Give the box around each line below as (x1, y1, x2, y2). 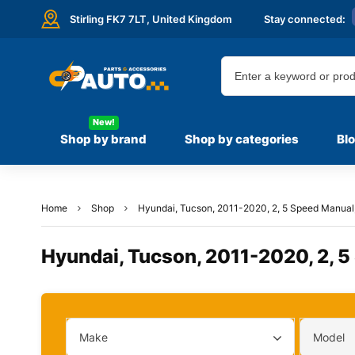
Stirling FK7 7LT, (70, 12, 152, 25)
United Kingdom (152, 12, 232, 25)
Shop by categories (185, 132, 299, 147)
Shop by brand (60, 132, 147, 147)
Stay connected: (264, 12, 345, 25)
